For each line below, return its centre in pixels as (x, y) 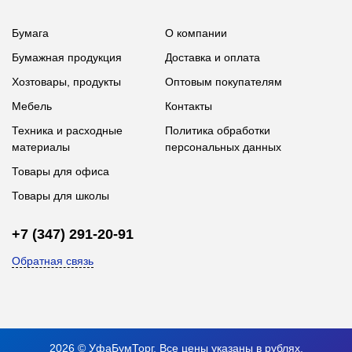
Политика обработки (218, 130)
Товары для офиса (60, 171)
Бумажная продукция (67, 57)
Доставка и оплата (213, 57)
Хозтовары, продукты (66, 82)
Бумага (30, 33)
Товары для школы (60, 196)
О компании (196, 33)
